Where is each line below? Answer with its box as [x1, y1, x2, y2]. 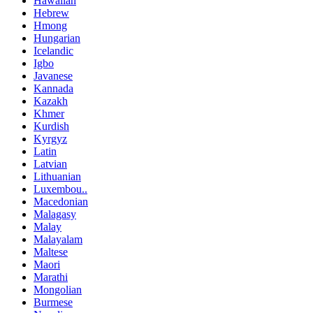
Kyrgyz [34, 132, 67, 145]
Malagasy [34, 208, 76, 220]
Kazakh [34, 94, 68, 107]
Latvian [34, 157, 67, 170]
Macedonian [34, 195, 88, 208]
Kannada [34, 82, 73, 94]
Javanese [34, 69, 73, 82]
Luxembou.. [34, 182, 87, 195]
